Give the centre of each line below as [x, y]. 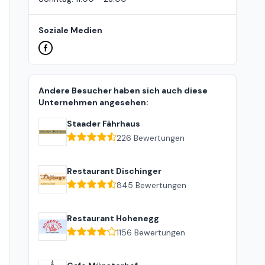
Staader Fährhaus [104, 124]
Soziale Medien [70, 30]
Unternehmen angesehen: [93, 102]
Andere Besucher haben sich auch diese [123, 91]
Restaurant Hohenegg [113, 218]
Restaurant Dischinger [114, 171]
